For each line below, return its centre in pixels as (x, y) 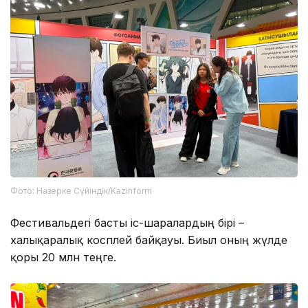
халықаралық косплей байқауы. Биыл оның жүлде (149, 240)
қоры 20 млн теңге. (63, 257)
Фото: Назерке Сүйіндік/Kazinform (81, 190)
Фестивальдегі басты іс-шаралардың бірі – (127, 222)
